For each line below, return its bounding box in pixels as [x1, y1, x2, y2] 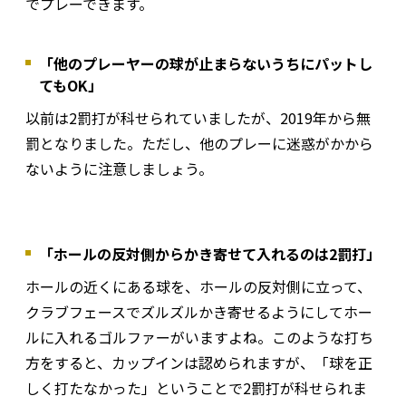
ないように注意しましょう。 [25, 157, 213, 179]
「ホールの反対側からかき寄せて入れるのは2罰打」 [39, 242, 381, 265]
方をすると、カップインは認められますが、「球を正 [25, 351, 372, 373]
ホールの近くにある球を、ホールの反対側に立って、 [25, 275, 372, 297]
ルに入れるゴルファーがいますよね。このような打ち [25, 325, 373, 348]
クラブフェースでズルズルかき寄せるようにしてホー [25, 300, 372, 323]
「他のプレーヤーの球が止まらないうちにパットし [39, 52, 372, 74]
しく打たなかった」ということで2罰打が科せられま [25, 376, 367, 399]
